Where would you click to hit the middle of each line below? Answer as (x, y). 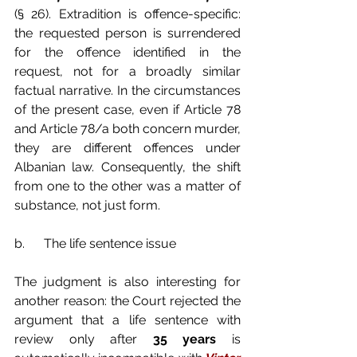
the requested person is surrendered (127, 33)
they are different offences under (127, 147)
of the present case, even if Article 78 (127, 109)
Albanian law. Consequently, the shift (127, 167)
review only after (84, 339)
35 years (184, 339)
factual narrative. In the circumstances (127, 90)
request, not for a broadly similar (127, 71)
